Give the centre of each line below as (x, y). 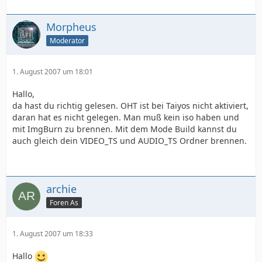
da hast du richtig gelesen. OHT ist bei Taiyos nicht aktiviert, (130, 106)
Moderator (67, 41)
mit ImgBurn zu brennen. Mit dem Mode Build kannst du (125, 129)
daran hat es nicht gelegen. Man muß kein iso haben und (126, 118)
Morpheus (71, 27)
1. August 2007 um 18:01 (53, 72)
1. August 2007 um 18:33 (53, 234)
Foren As (64, 203)
